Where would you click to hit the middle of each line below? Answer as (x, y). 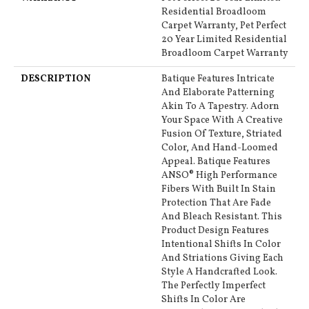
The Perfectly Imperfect (213, 286)
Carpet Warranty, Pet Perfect (224, 26)
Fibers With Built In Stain (219, 190)
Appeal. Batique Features (216, 162)
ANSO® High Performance (219, 176)
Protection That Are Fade (216, 203)
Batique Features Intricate (218, 79)
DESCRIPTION (56, 79)
